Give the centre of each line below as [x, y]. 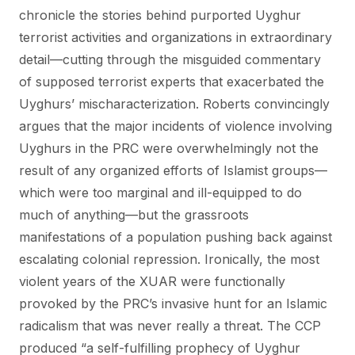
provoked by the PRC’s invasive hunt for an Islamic [173, 303]
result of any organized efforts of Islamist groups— [173, 170]
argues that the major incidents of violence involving [176, 126]
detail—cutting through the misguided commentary [170, 59]
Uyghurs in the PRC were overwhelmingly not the [169, 148]
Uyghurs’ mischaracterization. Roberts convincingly [174, 104]
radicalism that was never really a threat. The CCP [170, 326]
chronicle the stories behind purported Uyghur [160, 15]
